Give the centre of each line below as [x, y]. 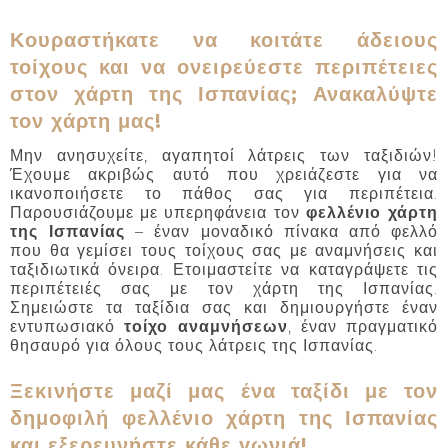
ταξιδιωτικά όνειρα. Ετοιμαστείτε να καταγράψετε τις [224, 270]
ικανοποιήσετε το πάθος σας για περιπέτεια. [224, 194]
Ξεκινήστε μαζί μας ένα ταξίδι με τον [224, 391]
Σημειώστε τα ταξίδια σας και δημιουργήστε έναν [224, 308]
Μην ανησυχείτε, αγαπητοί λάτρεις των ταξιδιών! [224, 156]
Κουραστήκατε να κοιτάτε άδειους [224, 39]
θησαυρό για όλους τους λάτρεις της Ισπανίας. [194, 346]
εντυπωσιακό [67, 327]
